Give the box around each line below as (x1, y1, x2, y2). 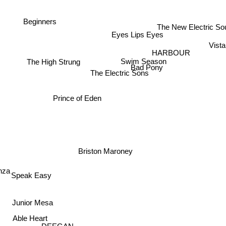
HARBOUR (152, 48, 190, 57)
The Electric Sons (89, 72, 148, 81)
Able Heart (13, 212, 48, 221)
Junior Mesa (12, 198, 53, 207)
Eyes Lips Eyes (110, 32, 162, 41)
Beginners (22, 19, 56, 28)
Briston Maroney (79, 146, 134, 155)
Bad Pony (132, 63, 165, 72)
